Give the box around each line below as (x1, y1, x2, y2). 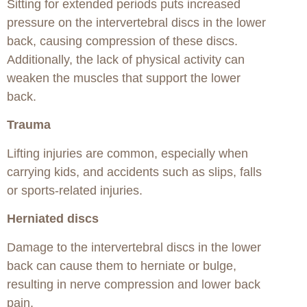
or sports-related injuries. (7, 183, 143, 197)
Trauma (7, 118, 51, 132)
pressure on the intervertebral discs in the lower (7, 15, 266, 29)
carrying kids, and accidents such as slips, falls (7, 164, 262, 179)
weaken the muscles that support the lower (7, 71, 241, 85)
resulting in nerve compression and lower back (7, 277, 260, 291)
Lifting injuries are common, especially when (7, 146, 248, 160)
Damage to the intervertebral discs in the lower (7, 240, 261, 254)
